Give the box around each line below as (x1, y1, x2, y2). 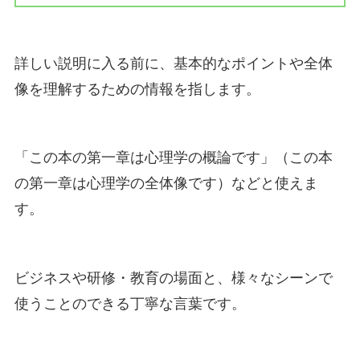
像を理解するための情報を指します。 (14, 80, 260, 97)
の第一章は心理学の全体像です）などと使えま (14, 175, 318, 192)
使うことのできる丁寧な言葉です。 (14, 296, 246, 313)
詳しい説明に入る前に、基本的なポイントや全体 (14, 55, 333, 72)
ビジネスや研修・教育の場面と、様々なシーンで (14, 270, 333, 287)
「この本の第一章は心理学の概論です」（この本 (14, 149, 333, 166)
